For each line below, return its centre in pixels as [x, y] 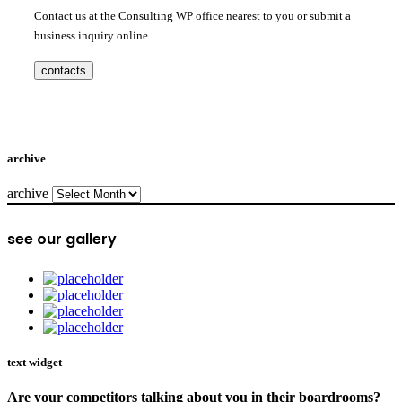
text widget [35, 363]
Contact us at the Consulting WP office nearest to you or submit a [192, 15]
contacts [64, 70]
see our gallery [62, 240]
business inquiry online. [92, 35]
